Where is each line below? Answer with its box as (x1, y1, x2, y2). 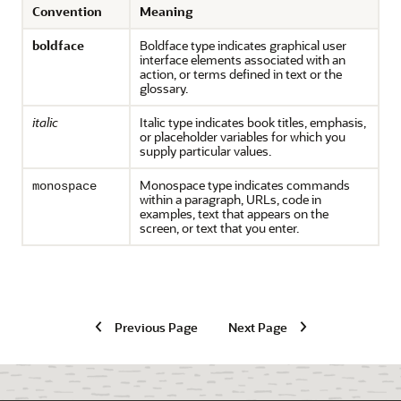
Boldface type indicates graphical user (140, 37, 346, 54)
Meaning (140, 3, 192, 20)
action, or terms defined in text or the (140, 65, 342, 82)
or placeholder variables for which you (140, 128, 346, 145)
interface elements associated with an (140, 51, 346, 68)
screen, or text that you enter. (140, 219, 299, 236)
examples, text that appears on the (140, 205, 328, 222)
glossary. (140, 80, 188, 97)
